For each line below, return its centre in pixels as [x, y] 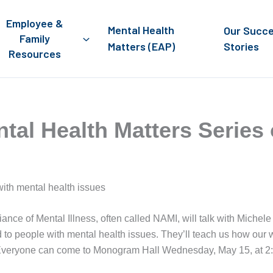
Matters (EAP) [142, 47]
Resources [34, 53]
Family [34, 38]
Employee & [34, 23]
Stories [242, 47]
